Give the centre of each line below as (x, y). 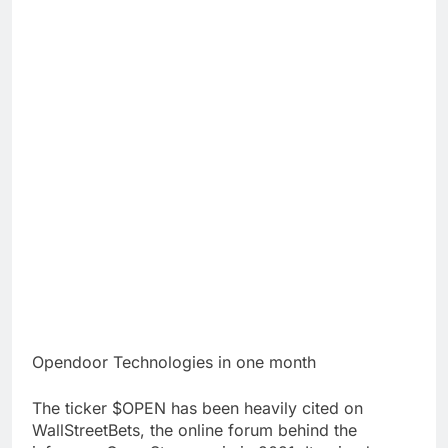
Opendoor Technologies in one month (174, 361)
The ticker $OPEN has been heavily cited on (197, 407)
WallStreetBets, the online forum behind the (194, 429)
